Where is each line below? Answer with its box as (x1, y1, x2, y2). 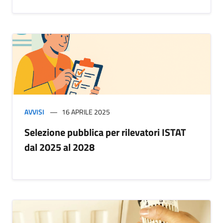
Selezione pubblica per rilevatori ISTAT (24, 124, 186, 140)
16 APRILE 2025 (62, 107, 110, 117)
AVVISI (24, 107, 44, 117)
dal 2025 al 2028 (24, 139, 95, 155)
